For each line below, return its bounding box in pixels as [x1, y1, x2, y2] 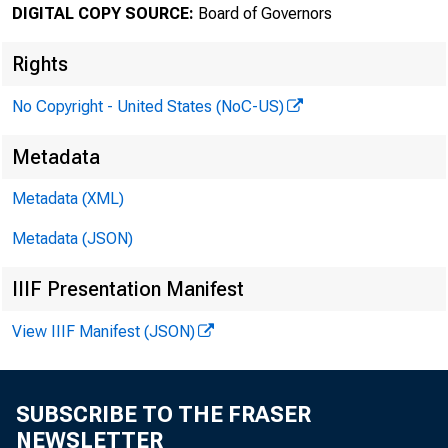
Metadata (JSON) [12, 229, 133, 248]
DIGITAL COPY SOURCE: [12, 4, 194, 23]
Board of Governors [194, 4, 332, 23]
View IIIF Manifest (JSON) [12, 322, 195, 341]
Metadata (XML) [12, 189, 124, 208]
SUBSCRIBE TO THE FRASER [16, 402, 311, 427]
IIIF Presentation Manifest [12, 277, 244, 301]
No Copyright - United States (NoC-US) [12, 97, 284, 116]
